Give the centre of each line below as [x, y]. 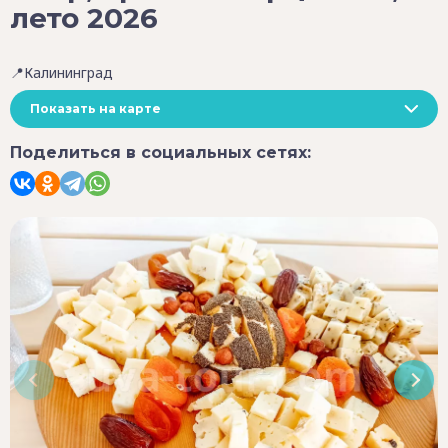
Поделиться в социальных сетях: [160, 152]
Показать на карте [95, 108]
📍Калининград [61, 72]
